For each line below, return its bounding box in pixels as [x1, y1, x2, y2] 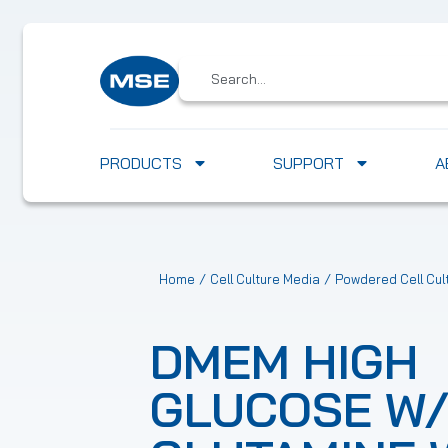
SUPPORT [273, 153, 344, 174]
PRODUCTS [100, 153, 182, 174]
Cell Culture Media [210, 271, 320, 288]
